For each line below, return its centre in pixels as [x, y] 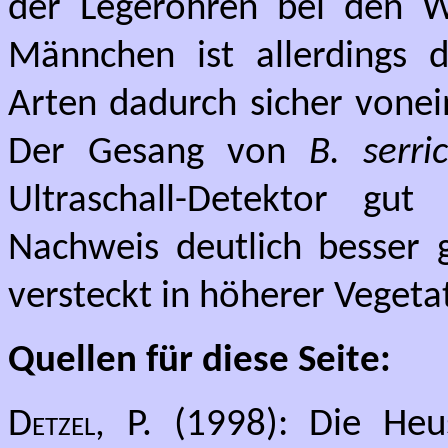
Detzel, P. [80, 425]
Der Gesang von [159, 153]
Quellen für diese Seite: [199, 361]
